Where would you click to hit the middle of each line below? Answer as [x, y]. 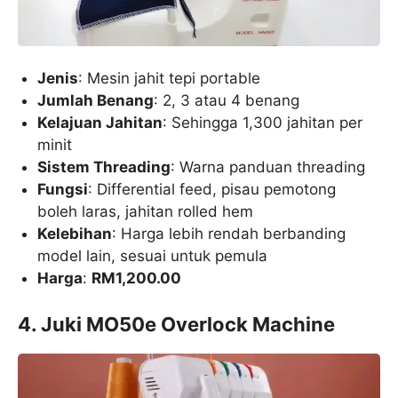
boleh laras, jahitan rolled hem [146, 212]
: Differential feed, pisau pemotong [212, 190]
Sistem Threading [104, 167]
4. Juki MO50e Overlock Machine [176, 324]
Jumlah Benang [96, 101]
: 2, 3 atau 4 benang [227, 101]
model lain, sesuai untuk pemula [153, 256]
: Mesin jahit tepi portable [170, 79]
